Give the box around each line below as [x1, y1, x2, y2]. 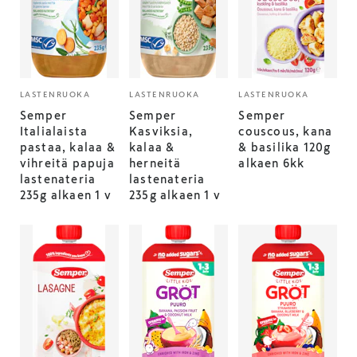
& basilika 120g [238, 142, 331, 153]
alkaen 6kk [238, 158, 305, 169]
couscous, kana [238, 126, 333, 137]
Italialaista [19, 126, 88, 137]
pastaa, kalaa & [19, 142, 116, 153]
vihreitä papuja [19, 158, 115, 169]
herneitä [129, 158, 182, 169]
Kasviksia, [129, 126, 194, 137]
